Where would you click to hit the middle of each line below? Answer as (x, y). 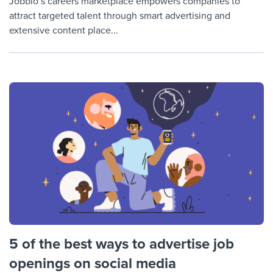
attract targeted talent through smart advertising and (120, 16)
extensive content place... (64, 30)
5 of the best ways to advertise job (122, 244)
